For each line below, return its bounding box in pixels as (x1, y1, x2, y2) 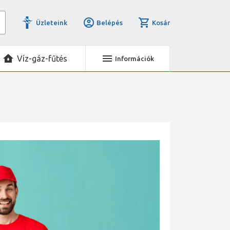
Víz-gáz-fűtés (17, 54, 68, 63)
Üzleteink (35, 19, 67, 26)
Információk (115, 55, 154, 62)
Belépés (96, 19, 123, 26)
